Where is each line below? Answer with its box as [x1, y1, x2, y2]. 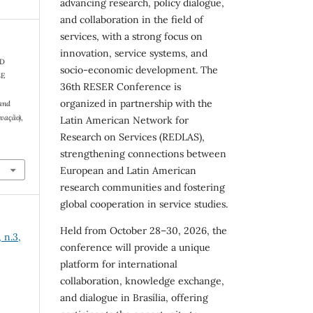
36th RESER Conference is [60, 80, 181, 93]
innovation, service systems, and [60, 46, 208, 59]
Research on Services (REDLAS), [60, 130, 205, 143]
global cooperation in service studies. [60, 197, 228, 210]
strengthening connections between [60, 147, 226, 160]
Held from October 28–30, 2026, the [60, 224, 227, 237]
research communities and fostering [60, 180, 225, 194]
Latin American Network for [60, 113, 189, 126]
